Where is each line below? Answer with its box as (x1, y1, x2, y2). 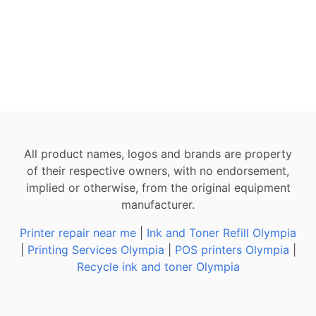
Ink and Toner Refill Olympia (147, 225, 296, 240)
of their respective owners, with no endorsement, (27, 163, 289, 178)
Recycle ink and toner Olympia (76, 259, 240, 274)
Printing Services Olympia (27, 242, 164, 257)
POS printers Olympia (174, 242, 289, 257)
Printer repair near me (20, 225, 136, 240)
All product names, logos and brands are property (24, 146, 292, 161)
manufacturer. (121, 197, 195, 212)
